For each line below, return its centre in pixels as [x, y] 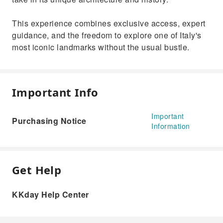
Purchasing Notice [49, 121]
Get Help [37, 170]
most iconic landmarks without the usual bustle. [101, 47]
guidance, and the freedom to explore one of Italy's [107, 35]
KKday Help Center [51, 194]
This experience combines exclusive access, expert [109, 23]
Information [171, 126]
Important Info [55, 92]
